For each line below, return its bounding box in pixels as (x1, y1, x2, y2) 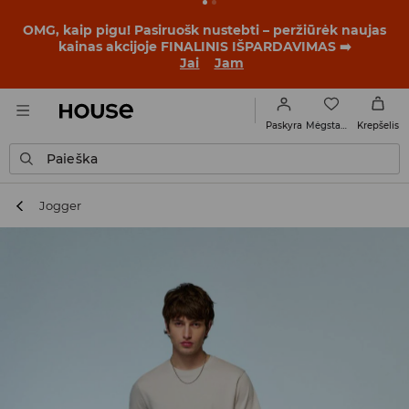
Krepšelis (357, 120, 399, 131)
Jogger (39, 198, 82, 213)
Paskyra (266, 120, 302, 131)
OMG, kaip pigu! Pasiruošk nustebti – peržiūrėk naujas (23, 22, 386, 38)
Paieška (47, 151, 99, 167)
